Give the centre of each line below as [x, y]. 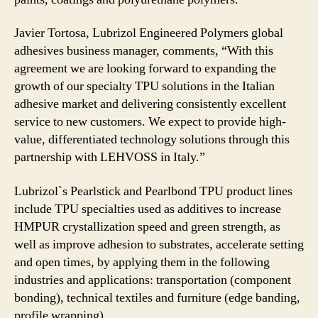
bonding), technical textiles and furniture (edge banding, [157, 297]
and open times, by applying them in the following [142, 262]
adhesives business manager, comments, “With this [144, 51]
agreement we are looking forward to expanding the [145, 68]
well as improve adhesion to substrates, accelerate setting [159, 244]
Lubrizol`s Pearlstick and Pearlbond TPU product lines [153, 191]
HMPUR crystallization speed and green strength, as [147, 226]
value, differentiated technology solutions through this [152, 139]
